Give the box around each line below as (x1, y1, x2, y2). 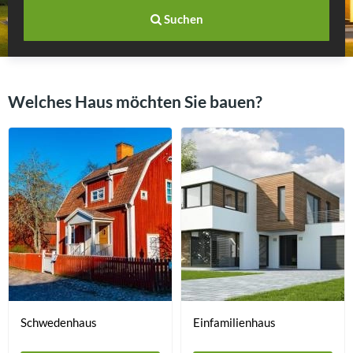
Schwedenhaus (20, 315, 97, 329)
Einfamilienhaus (193, 315, 276, 329)
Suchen (161, 12, 203, 26)
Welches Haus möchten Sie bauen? (8, 91, 262, 111)
